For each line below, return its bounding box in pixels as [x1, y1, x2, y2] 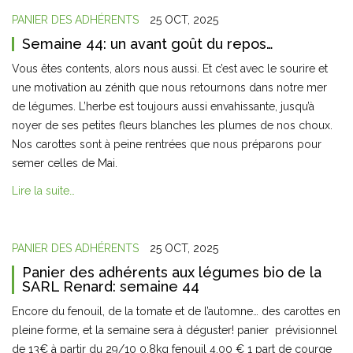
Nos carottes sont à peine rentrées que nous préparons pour [12, 138, 321, 150]
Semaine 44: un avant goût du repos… [22, 35, 273, 52]
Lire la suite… [12, 184, 75, 198]
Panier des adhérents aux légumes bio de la [22, 264, 321, 281]
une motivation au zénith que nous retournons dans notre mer [12, 81, 327, 94]
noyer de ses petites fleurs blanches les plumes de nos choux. [12, 119, 333, 132]
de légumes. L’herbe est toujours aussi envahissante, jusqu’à [12, 100, 314, 113]
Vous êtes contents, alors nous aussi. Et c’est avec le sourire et [12, 62, 328, 75]
